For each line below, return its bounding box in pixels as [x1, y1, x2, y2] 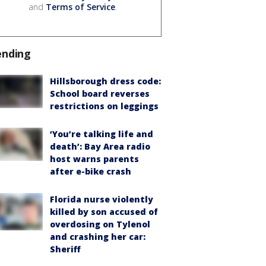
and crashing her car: [50, 230, 145, 242]
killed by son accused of [50, 205, 158, 217]
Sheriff [50, 243, 81, 255]
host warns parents [50, 153, 139, 164]
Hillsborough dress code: [50, 75, 161, 87]
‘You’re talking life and [50, 128, 153, 140]
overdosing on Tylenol [50, 218, 150, 230]
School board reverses [50, 87, 150, 99]
